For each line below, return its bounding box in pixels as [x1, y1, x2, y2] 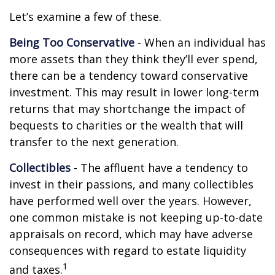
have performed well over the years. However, [9, 193, 252, 208]
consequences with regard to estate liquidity [9, 243, 246, 258]
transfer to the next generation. [9, 134, 179, 149]
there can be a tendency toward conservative [9, 68, 248, 83]
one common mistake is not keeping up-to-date [9, 210, 263, 225]
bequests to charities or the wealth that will [9, 118, 243, 133]
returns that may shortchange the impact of [9, 101, 246, 116]
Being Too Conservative [9, 35, 134, 50]
